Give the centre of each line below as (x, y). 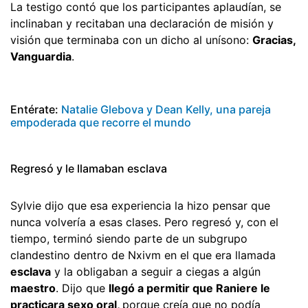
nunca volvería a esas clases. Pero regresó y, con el (144, 222)
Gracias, (274, 40)
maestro (33, 288)
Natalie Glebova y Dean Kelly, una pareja (166, 109)
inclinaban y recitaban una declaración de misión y (142, 23)
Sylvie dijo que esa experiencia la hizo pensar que (140, 205)
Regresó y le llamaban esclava (89, 168)
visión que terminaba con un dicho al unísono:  (131, 40)
